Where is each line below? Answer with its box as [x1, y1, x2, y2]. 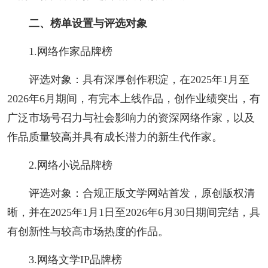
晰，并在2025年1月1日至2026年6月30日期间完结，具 [7, 206, 260, 218]
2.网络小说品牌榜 [28, 159, 112, 171]
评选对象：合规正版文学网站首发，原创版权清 [28, 187, 255, 199]
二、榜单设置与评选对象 [28, 17, 147, 29]
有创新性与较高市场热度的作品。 [7, 225, 169, 237]
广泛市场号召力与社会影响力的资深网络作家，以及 [7, 111, 255, 124]
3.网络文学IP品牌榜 [28, 253, 122, 266]
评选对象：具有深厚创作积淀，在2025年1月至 [28, 73, 249, 86]
